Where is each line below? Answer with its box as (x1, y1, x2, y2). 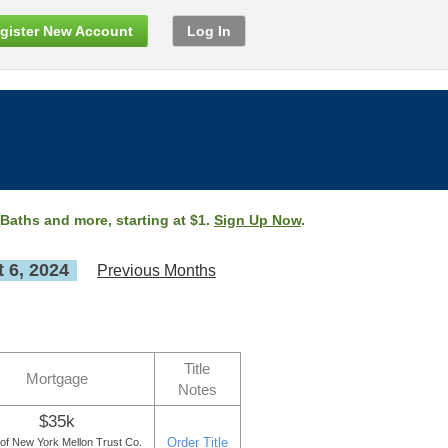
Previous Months (97, 262, 216, 279)
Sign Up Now (214, 212, 301, 228)
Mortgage (26, 370, 88, 387)
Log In (187, 23, 231, 39)
